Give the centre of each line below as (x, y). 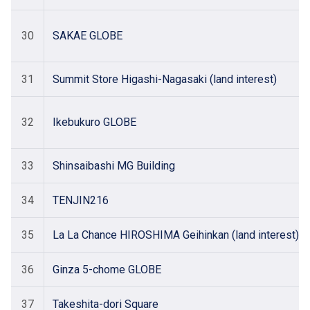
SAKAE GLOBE (88, 36)
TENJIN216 (81, 200)
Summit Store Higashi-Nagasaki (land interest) (165, 79)
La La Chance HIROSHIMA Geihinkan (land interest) (176, 235)
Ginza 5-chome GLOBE (107, 270)
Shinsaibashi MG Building (114, 166)
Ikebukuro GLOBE (94, 122)
